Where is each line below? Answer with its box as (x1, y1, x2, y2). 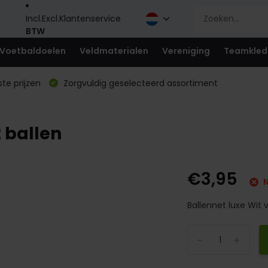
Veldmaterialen (79, 45, 148, 57)
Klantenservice (59, 13, 121, 25)
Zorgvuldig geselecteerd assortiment (60, 77, 218, 89)
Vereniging (162, 45, 210, 57)
